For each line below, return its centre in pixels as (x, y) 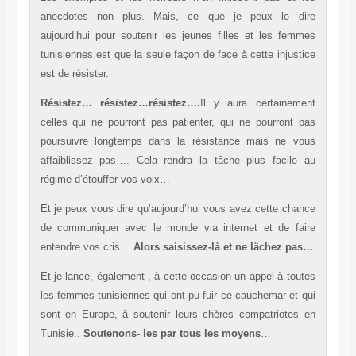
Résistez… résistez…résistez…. (120, 103)
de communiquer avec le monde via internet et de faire (178, 228)
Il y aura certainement (257, 103)
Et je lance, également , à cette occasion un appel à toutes (178, 277)
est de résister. (74, 74)
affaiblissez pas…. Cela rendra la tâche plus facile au (178, 161)
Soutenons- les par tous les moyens (172, 334)
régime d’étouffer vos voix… (105, 180)
